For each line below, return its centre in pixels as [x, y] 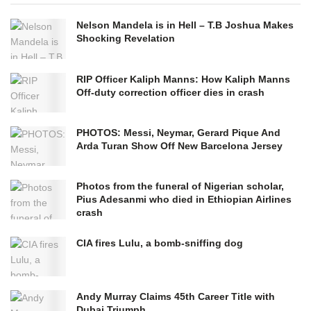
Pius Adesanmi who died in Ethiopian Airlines [184, 199]
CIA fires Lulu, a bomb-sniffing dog [160, 243]
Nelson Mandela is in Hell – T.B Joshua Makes [185, 25]
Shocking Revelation [126, 39]
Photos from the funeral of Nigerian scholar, [180, 186]
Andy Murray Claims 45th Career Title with [176, 297]
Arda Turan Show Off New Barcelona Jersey [179, 145]
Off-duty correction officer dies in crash [170, 92]
